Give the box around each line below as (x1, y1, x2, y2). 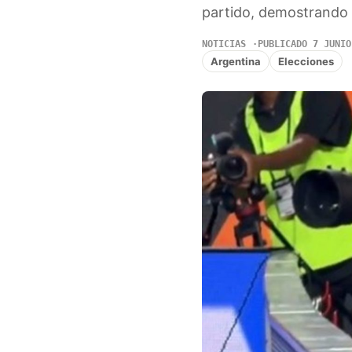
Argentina (210, 54, 261, 68)
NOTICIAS (201, 38, 246, 50)
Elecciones (277, 54, 334, 68)
